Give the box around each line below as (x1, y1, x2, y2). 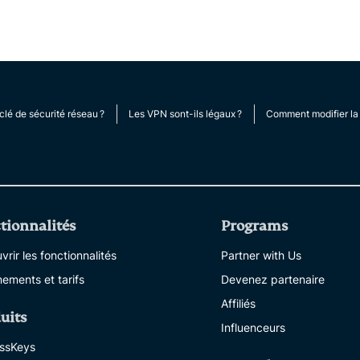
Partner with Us (221, 248, 301, 262)
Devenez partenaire (221, 272, 325, 286)
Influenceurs (221, 321, 285, 334)
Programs (221, 218, 288, 235)
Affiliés (221, 297, 256, 310)
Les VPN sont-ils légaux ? (129, 108, 242, 120)
